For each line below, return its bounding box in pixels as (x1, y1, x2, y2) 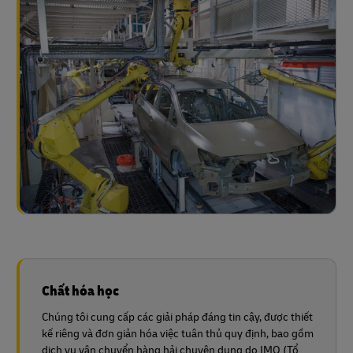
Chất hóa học (42, 279, 119, 300)
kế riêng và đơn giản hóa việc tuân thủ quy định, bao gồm (42, 325, 314, 340)
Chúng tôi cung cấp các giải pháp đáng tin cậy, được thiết (42, 308, 313, 324)
